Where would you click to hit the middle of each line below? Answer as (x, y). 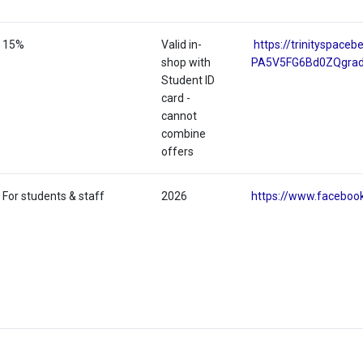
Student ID (188, 81)
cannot (179, 116)
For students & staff (54, 196)
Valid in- (182, 45)
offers (178, 152)
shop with (186, 63)
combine (184, 134)
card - (176, 98)
